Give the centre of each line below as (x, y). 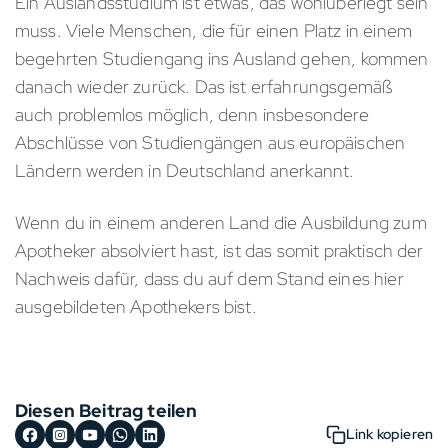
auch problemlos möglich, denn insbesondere (192, 114)
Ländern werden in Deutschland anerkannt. (185, 170)
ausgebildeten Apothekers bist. (136, 306)
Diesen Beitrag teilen (106, 410)
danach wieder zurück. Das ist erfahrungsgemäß (204, 86)
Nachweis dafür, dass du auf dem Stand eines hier (209, 278)
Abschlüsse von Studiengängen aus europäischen (210, 142)
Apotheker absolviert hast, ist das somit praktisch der (219, 250)
